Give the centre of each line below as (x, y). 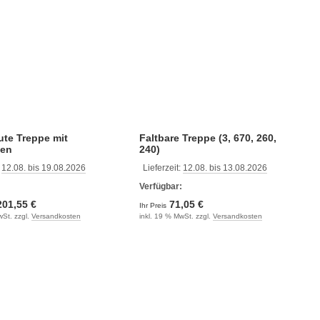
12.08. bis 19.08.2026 (44, 168)
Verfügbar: (160, 186)
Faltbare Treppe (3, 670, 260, (207, 138)
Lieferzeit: (162, 168)
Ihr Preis (154, 205)
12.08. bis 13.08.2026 (225, 168)
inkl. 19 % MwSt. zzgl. (176, 216)
